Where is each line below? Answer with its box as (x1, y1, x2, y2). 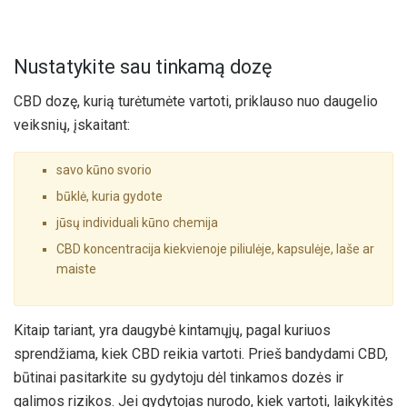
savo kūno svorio (56, 163, 152, 178)
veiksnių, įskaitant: (14, 116, 130, 134)
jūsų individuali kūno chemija (56, 215, 218, 231)
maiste (56, 262, 96, 277)
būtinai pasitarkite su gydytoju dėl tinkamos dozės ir (14, 369, 343, 387)
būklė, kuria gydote (56, 189, 163, 204)
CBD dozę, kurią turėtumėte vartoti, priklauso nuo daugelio (14, 93, 378, 111)
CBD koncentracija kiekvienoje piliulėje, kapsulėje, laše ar (56, 242, 374, 257)
